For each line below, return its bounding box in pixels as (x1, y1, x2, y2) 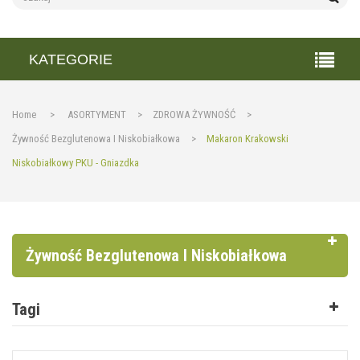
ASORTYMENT (67, 108, 126, 121)
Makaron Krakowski (207, 133, 288, 145)
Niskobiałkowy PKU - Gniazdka (12, 157, 139, 169)
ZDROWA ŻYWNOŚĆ (153, 108, 235, 121)
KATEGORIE (29, 51, 112, 67)
